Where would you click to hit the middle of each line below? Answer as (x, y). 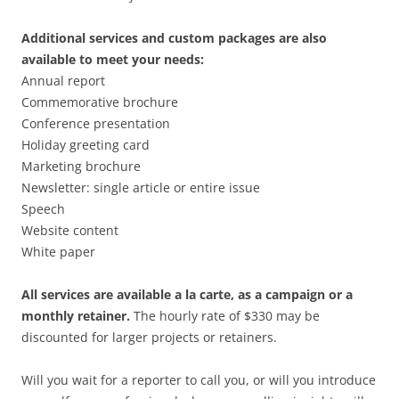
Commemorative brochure (100, 102)
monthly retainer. (77, 316)
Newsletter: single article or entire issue (141, 187)
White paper (58, 252)
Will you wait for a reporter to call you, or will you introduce (199, 380)
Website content (70, 230)
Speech (43, 209)
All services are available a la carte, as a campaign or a (187, 294)
